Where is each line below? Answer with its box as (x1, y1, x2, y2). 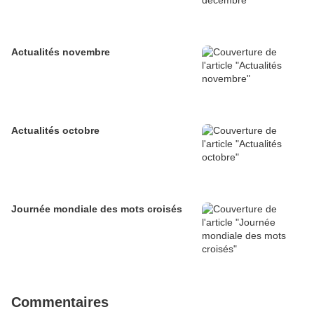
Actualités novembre (11, 46, 110, 58)
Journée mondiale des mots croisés (11, 203, 182, 215)
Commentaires (11, 294, 109, 310)
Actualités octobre (11, 125, 100, 137)
